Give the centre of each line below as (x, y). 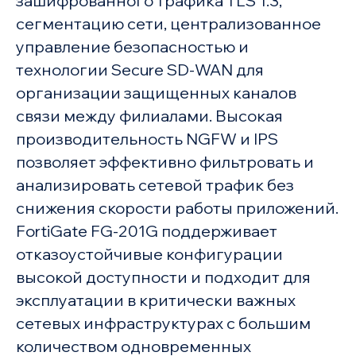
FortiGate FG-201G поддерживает (146, 231)
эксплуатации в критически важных (155, 300)
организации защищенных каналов (156, 93)
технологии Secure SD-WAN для (139, 70)
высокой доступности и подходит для (163, 277)
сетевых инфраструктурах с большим (163, 323)
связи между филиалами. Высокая (149, 116)
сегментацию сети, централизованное (168, 24)
